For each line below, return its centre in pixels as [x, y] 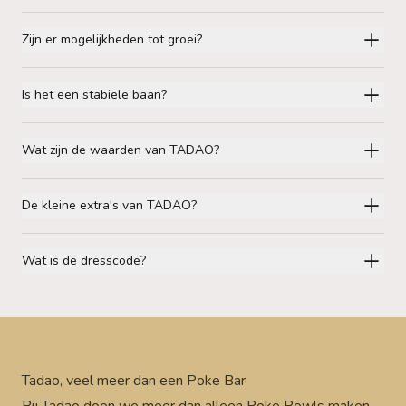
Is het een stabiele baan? [94, 95]
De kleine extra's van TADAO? [109, 205]
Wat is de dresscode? [84, 261]
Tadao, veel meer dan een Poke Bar [134, 381]
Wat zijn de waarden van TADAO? [121, 150]
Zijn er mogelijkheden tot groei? [112, 39]
